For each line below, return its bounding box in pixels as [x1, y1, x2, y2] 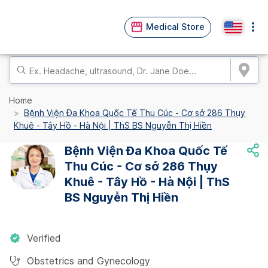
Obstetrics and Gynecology [27, 255, 150, 267]
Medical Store [146, 22, 205, 32]
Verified [27, 233, 61, 244]
